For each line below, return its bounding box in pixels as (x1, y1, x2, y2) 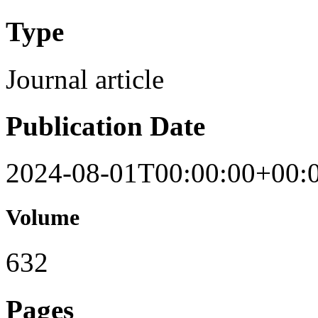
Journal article (6, 63, 164, 94)
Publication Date (6, 110, 205, 141)
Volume (6, 204, 79, 231)
